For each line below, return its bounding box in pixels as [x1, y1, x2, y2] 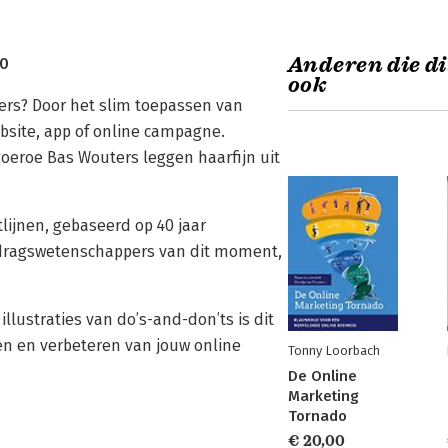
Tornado [288, 407, 347, 425]
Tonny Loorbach [288, 343, 380, 358]
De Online [288, 367, 357, 385]
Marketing [288, 387, 359, 405]
